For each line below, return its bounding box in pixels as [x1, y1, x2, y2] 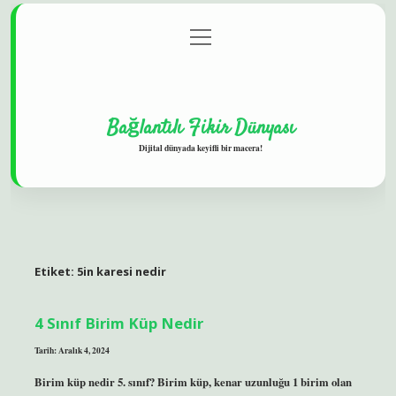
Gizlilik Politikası [157, 29, 244, 46]
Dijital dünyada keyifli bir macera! [139, 141, 263, 154]
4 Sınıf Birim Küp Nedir [34, 312, 203, 333]
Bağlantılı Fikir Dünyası [106, 113, 295, 142]
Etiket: [34, 263, 77, 280]
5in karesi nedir [76, 263, 166, 280]
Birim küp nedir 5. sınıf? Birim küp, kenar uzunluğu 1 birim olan [34, 373, 352, 390]
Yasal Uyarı [172, 101, 229, 118]
